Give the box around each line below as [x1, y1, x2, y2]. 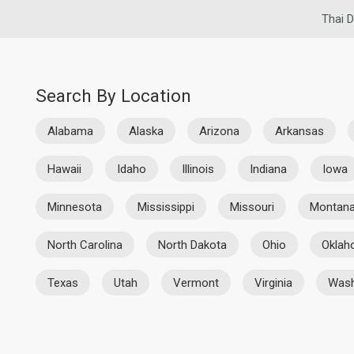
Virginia [254, 275, 292, 290]
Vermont [173, 275, 219, 290]
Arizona [199, 123, 239, 138]
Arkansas [275, 123, 324, 138]
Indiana [250, 161, 287, 176]
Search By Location [36, 85, 191, 106]
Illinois [182, 161, 214, 176]
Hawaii [47, 161, 81, 176]
